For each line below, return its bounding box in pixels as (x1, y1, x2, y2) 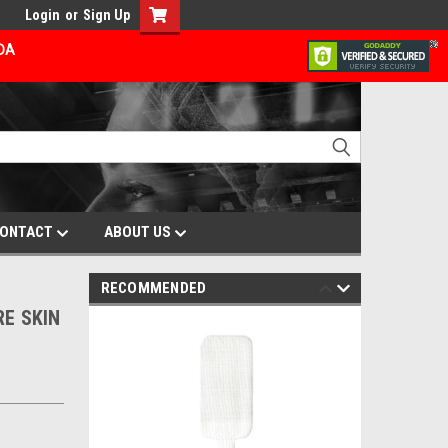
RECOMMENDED (100, 279, 207, 297)
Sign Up (83, 7, 130, 23)
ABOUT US (104, 223, 174, 241)
